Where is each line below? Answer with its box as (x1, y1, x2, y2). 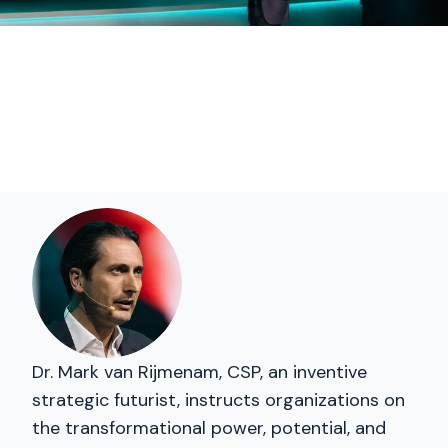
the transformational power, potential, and (32, 416, 386, 440)
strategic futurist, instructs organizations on (32, 388, 405, 412)
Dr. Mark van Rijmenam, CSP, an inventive (32, 360, 367, 384)
